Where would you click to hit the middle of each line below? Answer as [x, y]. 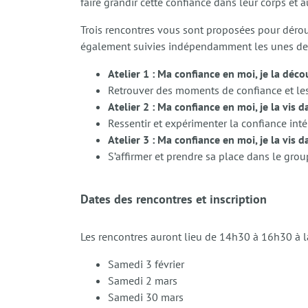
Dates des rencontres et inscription [174, 199]
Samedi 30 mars [146, 297]
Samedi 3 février [146, 264]
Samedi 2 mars [144, 280]
